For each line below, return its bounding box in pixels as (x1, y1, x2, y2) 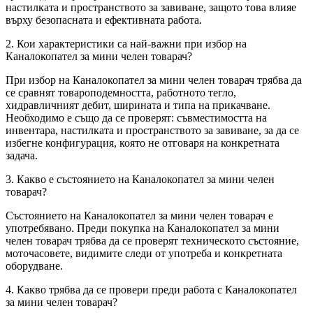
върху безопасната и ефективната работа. (6, 13, 202, 26)
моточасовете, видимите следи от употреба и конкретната (6, 247, 282, 259)
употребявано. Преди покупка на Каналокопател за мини (6, 221, 279, 234)
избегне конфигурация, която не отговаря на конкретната (6, 136, 279, 149)
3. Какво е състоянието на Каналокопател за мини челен (6, 173, 275, 185)
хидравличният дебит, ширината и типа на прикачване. (6, 99, 270, 111)
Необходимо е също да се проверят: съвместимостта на (6, 111, 267, 124)
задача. (6, 149, 38, 161)
